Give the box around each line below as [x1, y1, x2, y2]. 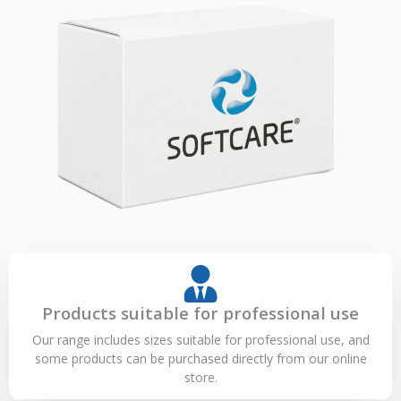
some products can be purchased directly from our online [34, 349, 367, 367]
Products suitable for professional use [42, 301, 359, 324]
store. [183, 368, 218, 386]
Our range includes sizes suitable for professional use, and [31, 330, 370, 348]
